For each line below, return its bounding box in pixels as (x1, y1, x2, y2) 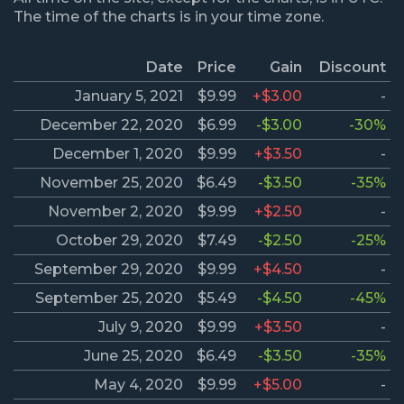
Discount (319, 59, 386, 77)
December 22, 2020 (40, 116, 183, 134)
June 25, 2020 (84, 347, 183, 365)
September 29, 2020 (34, 261, 183, 279)
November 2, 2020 (48, 203, 183, 221)
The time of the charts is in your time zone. (14, 8, 324, 26)
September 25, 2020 (35, 289, 183, 308)
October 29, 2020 (56, 232, 183, 250)
